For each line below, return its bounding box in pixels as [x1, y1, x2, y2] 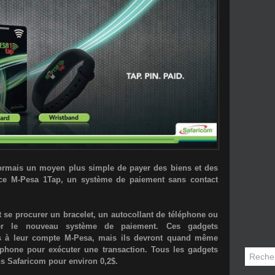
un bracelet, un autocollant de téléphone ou [50, 209, 218, 219]
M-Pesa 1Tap [10, 174, 61, 184]
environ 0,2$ [69, 256, 115, 266]
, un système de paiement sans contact [60, 174, 219, 184]
